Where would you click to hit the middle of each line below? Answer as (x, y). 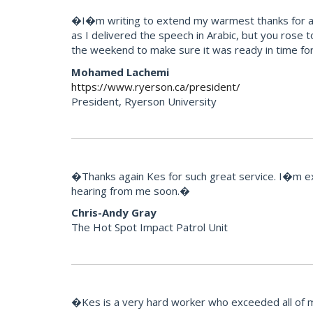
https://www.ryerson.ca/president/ (156, 86)
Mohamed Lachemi (120, 72)
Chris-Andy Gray (114, 213)
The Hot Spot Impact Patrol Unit (150, 227)
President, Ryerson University (144, 101)
